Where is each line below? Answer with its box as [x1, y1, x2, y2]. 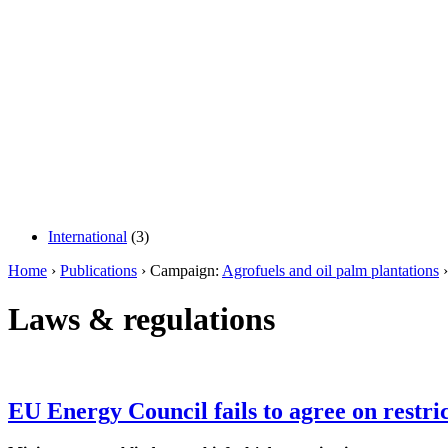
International [48, 227, 127, 245]
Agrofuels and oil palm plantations [222, 261, 439, 279]
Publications [60, 261, 137, 279]
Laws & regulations [8, 301, 275, 338]
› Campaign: [137, 261, 222, 279]
